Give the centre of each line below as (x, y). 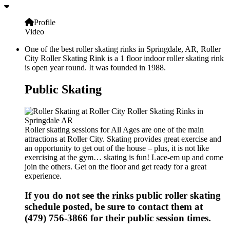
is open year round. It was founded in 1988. (95, 67)
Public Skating (63, 89)
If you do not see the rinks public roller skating (123, 196)
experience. (43, 176)
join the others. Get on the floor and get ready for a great (116, 166)
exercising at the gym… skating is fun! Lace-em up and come (124, 157)
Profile (45, 22)
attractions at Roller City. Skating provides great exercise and (123, 139)
